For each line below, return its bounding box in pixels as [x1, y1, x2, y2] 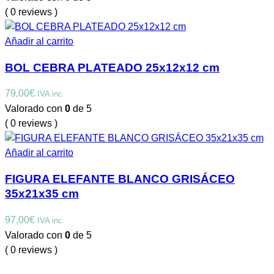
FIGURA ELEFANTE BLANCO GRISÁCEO [5, 172, 235, 186]
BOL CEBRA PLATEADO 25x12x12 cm [5, 61, 220, 74]
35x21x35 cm [5, 187, 79, 201]
